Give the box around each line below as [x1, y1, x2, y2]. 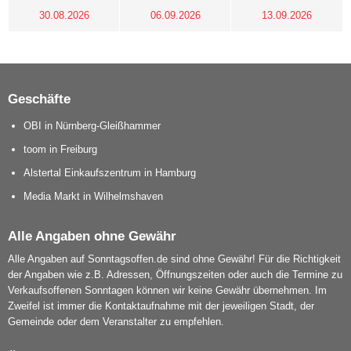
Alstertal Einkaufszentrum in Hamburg [24, 167, 196, 179]
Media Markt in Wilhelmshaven [24, 190, 163, 203]
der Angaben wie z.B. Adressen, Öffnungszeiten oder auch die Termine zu [8, 269, 342, 281]
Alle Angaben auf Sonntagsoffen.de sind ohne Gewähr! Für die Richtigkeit [8, 253, 341, 266]
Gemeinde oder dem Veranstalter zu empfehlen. [8, 316, 224, 328]
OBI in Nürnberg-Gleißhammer [24, 120, 161, 132]
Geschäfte [8, 91, 71, 107]
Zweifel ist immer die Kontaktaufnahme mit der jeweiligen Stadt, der [8, 300, 314, 313]
